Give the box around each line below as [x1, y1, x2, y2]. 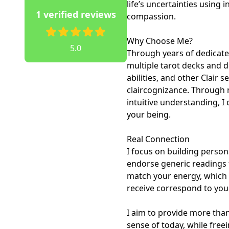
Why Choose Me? [127, 35, 195, 47]
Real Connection [127, 133, 190, 145]
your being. [127, 109, 171, 120]
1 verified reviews [35, 8, 116, 20]
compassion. [127, 11, 176, 22]
